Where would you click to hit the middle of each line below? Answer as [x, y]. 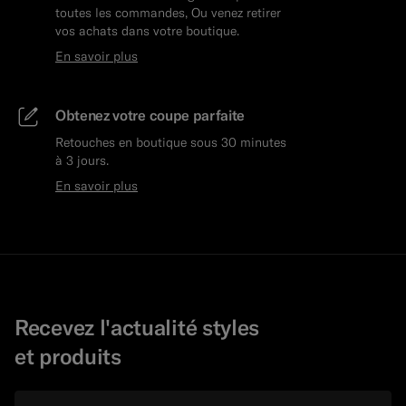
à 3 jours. [82, 161]
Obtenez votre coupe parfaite [150, 116]
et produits [68, 357]
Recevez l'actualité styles [137, 328]
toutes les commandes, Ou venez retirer [168, 13]
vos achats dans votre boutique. [147, 31]
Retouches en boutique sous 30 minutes [171, 143]
